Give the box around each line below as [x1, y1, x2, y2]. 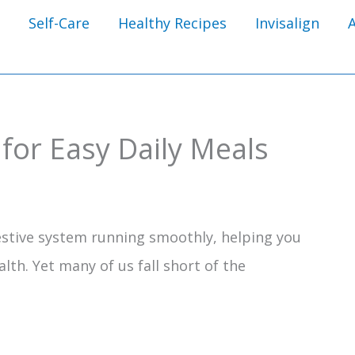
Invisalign [255, 13, 319, 32]
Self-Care [29, 13, 90, 32]
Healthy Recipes [118, 13, 227, 32]
